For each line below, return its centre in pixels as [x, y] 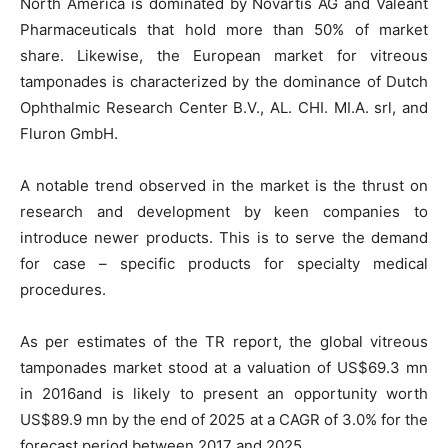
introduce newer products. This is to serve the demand [224, 237]
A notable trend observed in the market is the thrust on [224, 185]
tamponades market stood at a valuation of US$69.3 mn [224, 367]
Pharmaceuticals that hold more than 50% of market [224, 29]
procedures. [63, 289]
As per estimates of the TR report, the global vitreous [224, 341]
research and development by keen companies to [224, 211]
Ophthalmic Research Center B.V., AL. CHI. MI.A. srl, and [224, 107]
